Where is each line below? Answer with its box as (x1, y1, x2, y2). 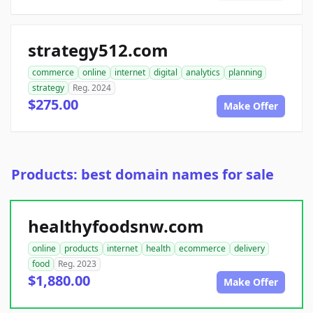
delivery (234, 242, 265, 255)
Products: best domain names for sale (11, 165, 274, 184)
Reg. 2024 (73, 82, 111, 94)
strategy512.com (28, 38, 168, 62)
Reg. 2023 (58, 258, 96, 270)
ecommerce (179, 242, 226, 255)
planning (228, 66, 262, 79)
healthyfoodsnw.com (28, 214, 204, 238)
